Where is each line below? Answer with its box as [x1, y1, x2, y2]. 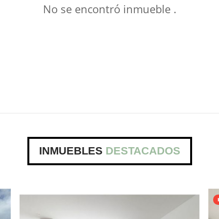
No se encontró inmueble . [43, 1, 176, 16]
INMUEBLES [39, 145, 106, 157]
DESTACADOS [105, 145, 180, 157]
